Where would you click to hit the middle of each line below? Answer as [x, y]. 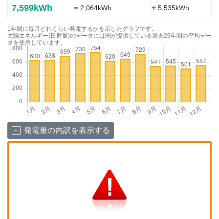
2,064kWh [95, 8]
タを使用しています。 [37, 43]
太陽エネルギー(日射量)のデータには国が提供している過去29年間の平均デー [109, 36]
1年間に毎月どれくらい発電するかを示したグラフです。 [82, 29]
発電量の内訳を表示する [67, 130]
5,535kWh [172, 8]
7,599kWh [32, 8]
